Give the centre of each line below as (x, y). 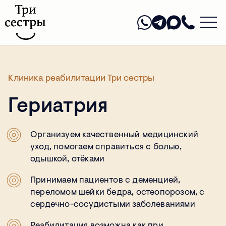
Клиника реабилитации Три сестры (81, 78)
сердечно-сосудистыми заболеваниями (113, 204)
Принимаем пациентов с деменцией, (105, 180)
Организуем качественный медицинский (115, 135)
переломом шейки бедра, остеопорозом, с (118, 192)
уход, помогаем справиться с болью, (106, 147)
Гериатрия (58, 107)
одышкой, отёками (68, 159)
